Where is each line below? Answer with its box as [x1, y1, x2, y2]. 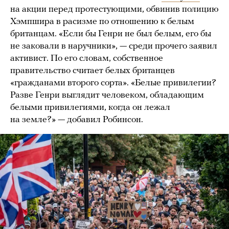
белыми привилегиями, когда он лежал [10, 103, 170, 113]
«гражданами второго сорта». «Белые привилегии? [10, 78, 216, 88]
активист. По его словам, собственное [10, 54, 163, 64]
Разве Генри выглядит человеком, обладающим [10, 90, 204, 101]
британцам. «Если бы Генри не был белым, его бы [10, 29, 211, 39]
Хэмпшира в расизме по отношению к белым [10, 17, 194, 27]
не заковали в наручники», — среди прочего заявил [10, 41, 217, 52]
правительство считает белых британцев [10, 66, 175, 76]
